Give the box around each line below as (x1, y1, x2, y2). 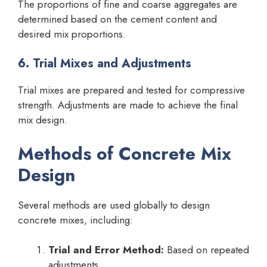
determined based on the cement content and (18, 11, 217, 26)
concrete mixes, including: (18, 212, 133, 227)
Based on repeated (164, 243, 249, 257)
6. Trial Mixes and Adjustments (18, 55, 191, 73)
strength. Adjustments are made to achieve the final (18, 98, 238, 113)
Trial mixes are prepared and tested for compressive (18, 83, 245, 98)
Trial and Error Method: (48, 243, 164, 257)
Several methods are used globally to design (18, 197, 210, 212)
